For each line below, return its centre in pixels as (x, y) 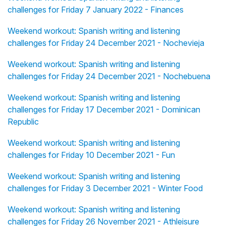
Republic (23, 122)
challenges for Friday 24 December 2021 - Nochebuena (109, 76)
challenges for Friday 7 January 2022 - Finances (96, 10)
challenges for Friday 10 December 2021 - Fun (91, 155)
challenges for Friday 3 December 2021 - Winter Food (105, 188)
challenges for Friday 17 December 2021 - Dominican (104, 110)
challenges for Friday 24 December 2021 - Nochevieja (106, 43)
